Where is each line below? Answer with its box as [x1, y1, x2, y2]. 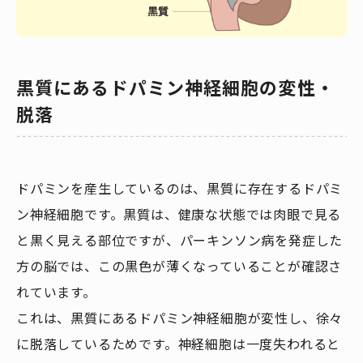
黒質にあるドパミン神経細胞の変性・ [16, 76, 335, 100]
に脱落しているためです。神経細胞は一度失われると [16, 335, 341, 353]
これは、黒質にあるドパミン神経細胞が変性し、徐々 [16, 309, 344, 327]
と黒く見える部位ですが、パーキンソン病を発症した [16, 231, 344, 250]
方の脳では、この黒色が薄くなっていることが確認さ [16, 257, 343, 275]
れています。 [16, 283, 96, 301]
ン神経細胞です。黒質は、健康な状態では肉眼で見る [16, 205, 342, 224]
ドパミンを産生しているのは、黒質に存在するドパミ [16, 179, 344, 198]
